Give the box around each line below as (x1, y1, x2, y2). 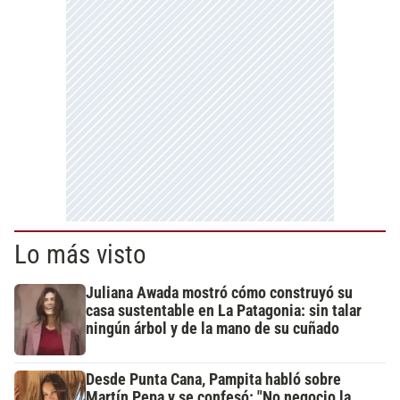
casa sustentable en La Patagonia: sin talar (86, 302, 362, 321)
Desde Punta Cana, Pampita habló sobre (86, 371, 341, 389)
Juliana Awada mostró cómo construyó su (86, 284, 353, 303)
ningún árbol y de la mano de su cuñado (86, 320, 339, 338)
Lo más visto (14, 239, 146, 271)
